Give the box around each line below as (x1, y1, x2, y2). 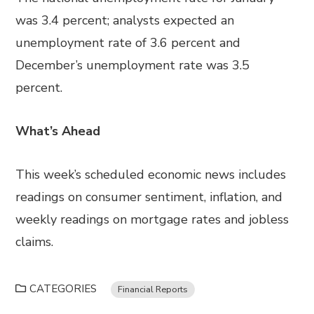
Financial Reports (118, 283, 189, 295)
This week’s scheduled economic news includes (15, 166, 287, 183)
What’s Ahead (15, 123, 101, 139)
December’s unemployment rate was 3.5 (15, 57, 250, 74)
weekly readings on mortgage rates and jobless (15, 211, 289, 228)
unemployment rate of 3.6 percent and (15, 34, 241, 51)
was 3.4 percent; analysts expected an (15, 12, 235, 29)
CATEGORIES (29, 282, 97, 296)
